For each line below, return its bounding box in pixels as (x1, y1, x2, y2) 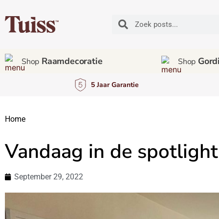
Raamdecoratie (39, 55, 103, 67)
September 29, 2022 (14, 172, 83, 182)
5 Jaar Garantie (90, 80, 139, 90)
